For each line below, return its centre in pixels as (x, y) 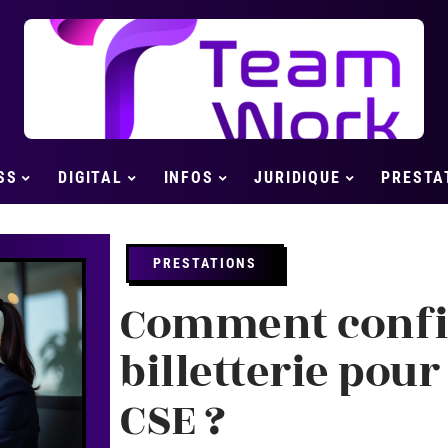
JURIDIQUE (297, 177)
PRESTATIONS (205, 263)
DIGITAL (90, 177)
